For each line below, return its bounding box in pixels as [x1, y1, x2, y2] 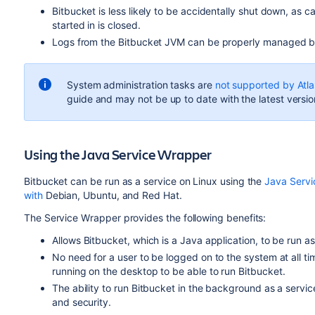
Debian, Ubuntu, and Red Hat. [42, 189, 182, 201]
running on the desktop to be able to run [51, 265, 239, 277]
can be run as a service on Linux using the [67, 175, 265, 187]
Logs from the [51, 36, 119, 48]
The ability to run [51, 282, 131, 294]
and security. [51, 296, 112, 308]
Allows [51, 234, 84, 246]
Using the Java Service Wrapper [23, 145, 212, 164]
